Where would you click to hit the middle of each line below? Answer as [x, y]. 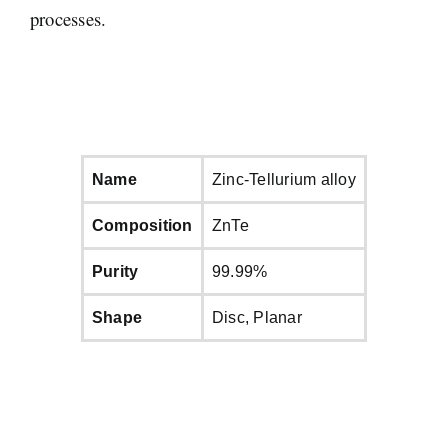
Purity [115, 271]
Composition [142, 225]
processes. [68, 18]
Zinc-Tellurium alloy [284, 179]
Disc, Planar [257, 317]
